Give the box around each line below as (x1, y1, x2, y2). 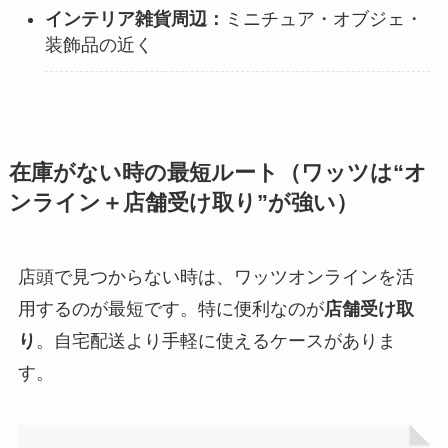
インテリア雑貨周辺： (44, 9, 225, 30)
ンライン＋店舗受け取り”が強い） (8, 191, 358, 216)
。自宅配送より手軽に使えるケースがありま (35, 331, 396, 352)
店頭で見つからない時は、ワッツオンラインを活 (17, 267, 414, 288)
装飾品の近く (44, 35, 153, 56)
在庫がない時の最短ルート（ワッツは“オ (8, 161, 427, 186)
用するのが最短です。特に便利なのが (17, 299, 324, 320)
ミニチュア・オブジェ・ (224, 9, 423, 30)
